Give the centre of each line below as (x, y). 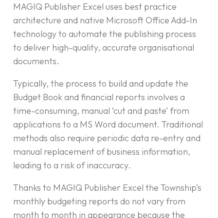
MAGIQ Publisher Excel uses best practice (95, 7)
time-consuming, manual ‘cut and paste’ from (101, 111)
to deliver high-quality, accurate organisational (104, 48)
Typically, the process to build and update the (101, 84)
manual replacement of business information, (102, 152)
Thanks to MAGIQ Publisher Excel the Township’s (107, 188)
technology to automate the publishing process (105, 34)
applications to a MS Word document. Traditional (108, 125)
